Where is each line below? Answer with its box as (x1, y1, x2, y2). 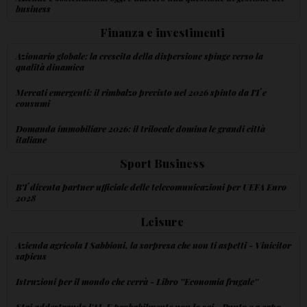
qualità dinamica (16, 60, 84, 73)
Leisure (140, 213, 184, 229)
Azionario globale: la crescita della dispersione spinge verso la (16, 49, 263, 62)
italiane (16, 133, 47, 145)
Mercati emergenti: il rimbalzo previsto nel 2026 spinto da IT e (16, 86, 267, 98)
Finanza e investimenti (99, 24, 225, 40)
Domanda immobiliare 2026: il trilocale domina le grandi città (16, 122, 265, 134)
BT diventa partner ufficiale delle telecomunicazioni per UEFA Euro (16, 180, 286, 193)
